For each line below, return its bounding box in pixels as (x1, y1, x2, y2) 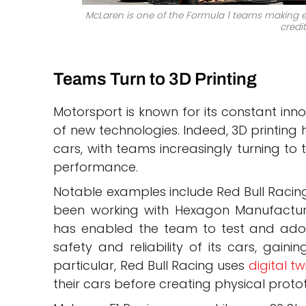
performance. (53, 158, 139, 176)
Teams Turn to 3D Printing (53, 70, 258, 89)
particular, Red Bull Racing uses (53, 257, 249, 274)
